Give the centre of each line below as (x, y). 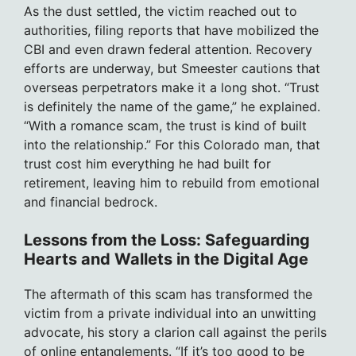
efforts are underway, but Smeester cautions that (172, 68)
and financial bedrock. (91, 201)
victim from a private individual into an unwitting (170, 313)
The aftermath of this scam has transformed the (168, 294)
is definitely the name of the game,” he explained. (172, 106)
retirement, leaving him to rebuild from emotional (172, 182)
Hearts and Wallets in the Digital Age (166, 259)
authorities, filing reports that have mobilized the (171, 30)
